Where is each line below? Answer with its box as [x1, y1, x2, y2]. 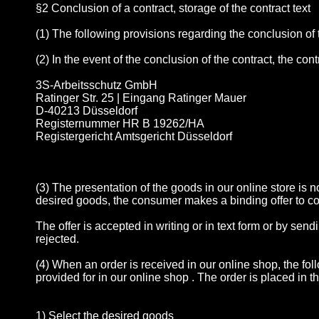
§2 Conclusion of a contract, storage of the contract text [36, 2, 310, 15]
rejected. [36, 233, 79, 246]
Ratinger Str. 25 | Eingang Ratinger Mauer [36, 92, 246, 105]
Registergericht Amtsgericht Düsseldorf [36, 130, 232, 143]
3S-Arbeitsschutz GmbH [36, 79, 157, 92]
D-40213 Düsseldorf [36, 105, 137, 117]
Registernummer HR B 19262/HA [36, 117, 204, 130]
